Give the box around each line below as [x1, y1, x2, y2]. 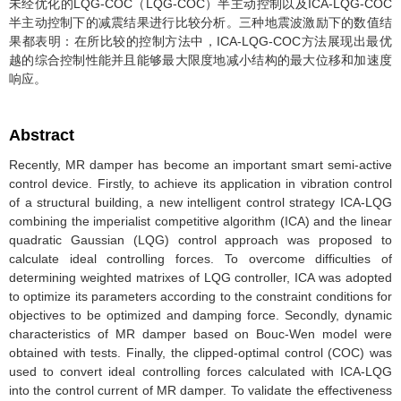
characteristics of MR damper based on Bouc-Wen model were [9, 327, 392, 341]
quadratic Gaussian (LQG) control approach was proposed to [9, 233, 392, 247]
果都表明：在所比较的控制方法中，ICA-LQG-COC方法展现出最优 [9, 34, 392, 48]
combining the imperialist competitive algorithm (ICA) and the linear [9, 214, 392, 228]
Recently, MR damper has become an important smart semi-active [9, 158, 392, 172]
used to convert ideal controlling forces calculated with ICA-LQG [9, 364, 392, 379]
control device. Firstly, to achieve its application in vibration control [9, 176, 392, 191]
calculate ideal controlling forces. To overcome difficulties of [9, 252, 392, 266]
